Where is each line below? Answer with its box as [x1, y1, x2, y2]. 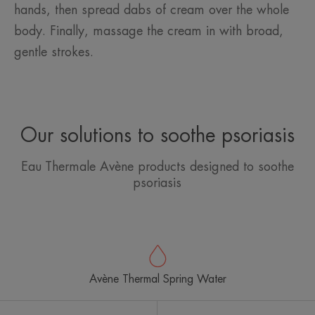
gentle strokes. [14, 46, 94, 59]
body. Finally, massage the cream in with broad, [14, 25, 283, 38]
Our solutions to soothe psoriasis [20, 126, 295, 146]
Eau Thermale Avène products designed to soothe [20, 160, 294, 174]
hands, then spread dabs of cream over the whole [14, 4, 289, 17]
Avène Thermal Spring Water [89, 274, 226, 285]
